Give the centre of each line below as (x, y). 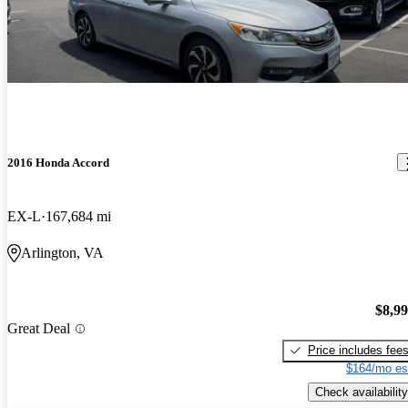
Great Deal (39, 329)
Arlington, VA (62, 253)
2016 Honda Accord (58, 162)
